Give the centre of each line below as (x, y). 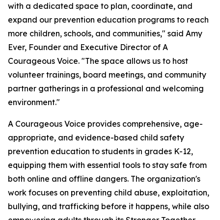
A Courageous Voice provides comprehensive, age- (105, 124)
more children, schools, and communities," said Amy (105, 33)
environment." (34, 102)
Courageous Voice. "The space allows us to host (98, 61)
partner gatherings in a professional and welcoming (106, 88)
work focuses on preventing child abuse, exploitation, (109, 192)
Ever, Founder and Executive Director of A (88, 47)
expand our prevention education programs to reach (108, 20)
